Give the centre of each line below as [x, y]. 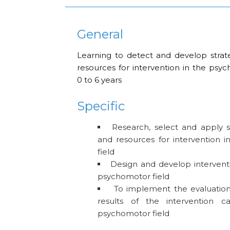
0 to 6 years [100, 80]
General [100, 34]
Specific [101, 106]
